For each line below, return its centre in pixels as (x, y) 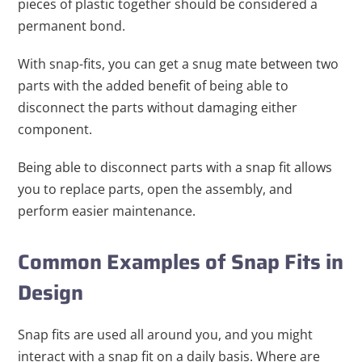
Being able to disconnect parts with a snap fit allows (175, 168)
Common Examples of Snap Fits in (181, 262)
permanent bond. (72, 26)
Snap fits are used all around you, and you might (166, 335)
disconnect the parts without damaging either (158, 108)
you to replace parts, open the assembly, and (156, 189)
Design (51, 293)
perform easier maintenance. (107, 211)
